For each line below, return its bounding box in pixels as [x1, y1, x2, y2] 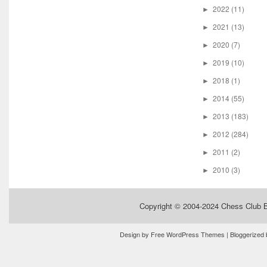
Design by [119, 229, 151, 240]
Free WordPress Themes [150, 229, 225, 240]
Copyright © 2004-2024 [139, 200, 221, 212]
